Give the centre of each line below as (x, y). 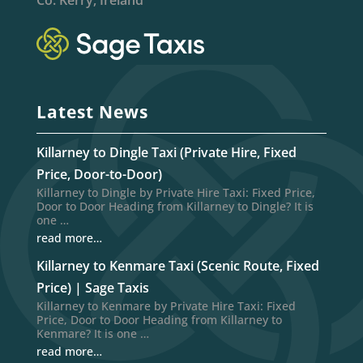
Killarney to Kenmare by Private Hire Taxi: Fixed (166, 305)
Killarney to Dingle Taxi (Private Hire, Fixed (166, 152)
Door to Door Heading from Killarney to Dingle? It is (175, 206)
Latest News (92, 111)
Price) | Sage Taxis (92, 287)
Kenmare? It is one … (92, 333)
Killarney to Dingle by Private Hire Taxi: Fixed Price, (175, 192)
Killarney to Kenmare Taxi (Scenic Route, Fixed (177, 265)
